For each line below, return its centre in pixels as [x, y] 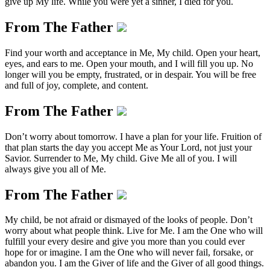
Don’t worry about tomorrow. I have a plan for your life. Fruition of [133, 136]
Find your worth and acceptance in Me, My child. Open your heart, [133, 52]
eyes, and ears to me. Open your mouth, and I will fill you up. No [129, 63]
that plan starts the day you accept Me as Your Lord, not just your [128, 147]
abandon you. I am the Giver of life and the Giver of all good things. [134, 263]
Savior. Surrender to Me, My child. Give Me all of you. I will [121, 158]
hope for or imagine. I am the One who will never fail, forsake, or [129, 253]
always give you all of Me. [55, 169]
